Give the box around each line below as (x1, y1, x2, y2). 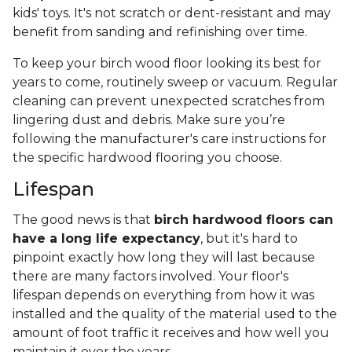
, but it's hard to (200, 231, 298, 247)
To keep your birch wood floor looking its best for (13, 56, 321, 71)
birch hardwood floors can (154, 212, 333, 228)
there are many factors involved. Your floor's (13, 269, 288, 284)
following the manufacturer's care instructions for (13, 131, 327, 147)
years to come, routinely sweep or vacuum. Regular (13, 75, 338, 90)
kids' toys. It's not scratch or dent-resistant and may (13, 5, 331, 21)
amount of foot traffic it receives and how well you (13, 325, 329, 341)
